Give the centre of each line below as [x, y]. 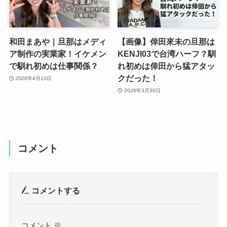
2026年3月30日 [142, 90]
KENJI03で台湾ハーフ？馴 [167, 54]
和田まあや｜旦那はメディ [58, 42]
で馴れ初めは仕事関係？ [53, 66]
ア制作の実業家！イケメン [58, 54]
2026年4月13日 [34, 78]
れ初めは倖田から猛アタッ [166, 66]
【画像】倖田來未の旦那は [166, 42]
